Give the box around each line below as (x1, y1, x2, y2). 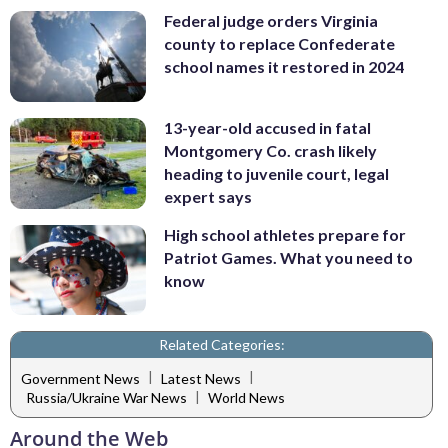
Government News (21, 369, 140, 387)
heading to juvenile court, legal (164, 164, 389, 184)
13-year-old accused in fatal (164, 118, 371, 138)
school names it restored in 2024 (164, 57, 404, 77)
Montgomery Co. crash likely (164, 141, 377, 161)
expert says (164, 187, 252, 207)
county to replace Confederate (164, 34, 395, 54)
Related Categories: (158, 336, 285, 354)
